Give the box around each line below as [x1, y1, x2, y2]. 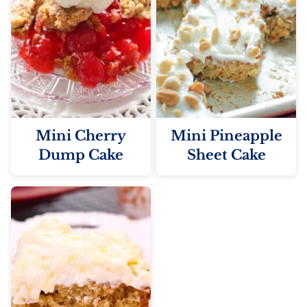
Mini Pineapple [170, 127, 282, 144]
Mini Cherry [36, 127, 126, 144]
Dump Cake [38, 146, 123, 163]
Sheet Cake [186, 146, 266, 163]
